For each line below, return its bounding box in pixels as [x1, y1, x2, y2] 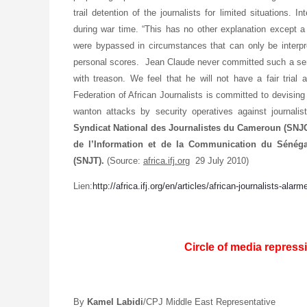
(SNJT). [73, 155, 107, 166]
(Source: [107, 155, 143, 166]
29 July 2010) [190, 155, 249, 166]
